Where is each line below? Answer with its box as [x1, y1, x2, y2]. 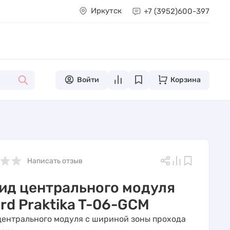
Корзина [170, 75, 201, 84]
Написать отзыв [27, 156, 83, 165]
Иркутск [90, 6, 122, 15]
